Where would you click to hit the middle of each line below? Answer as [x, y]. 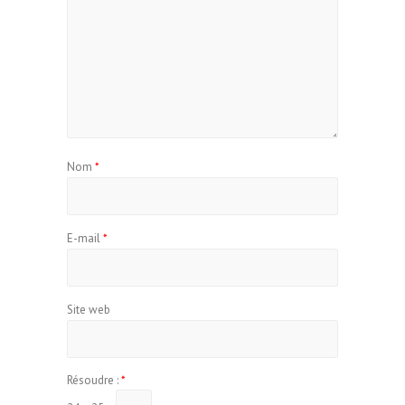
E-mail [85, 238]
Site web [89, 310]
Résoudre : [94, 380]
